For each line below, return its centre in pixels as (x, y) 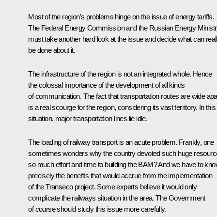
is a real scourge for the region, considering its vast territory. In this (122, 108)
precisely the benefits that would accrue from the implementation (120, 176)
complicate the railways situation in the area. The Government (117, 198)
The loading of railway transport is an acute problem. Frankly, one (121, 142)
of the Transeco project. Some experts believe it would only (112, 187)
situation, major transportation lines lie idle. (88, 119)
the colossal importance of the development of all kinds (107, 85)
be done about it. (52, 50)
